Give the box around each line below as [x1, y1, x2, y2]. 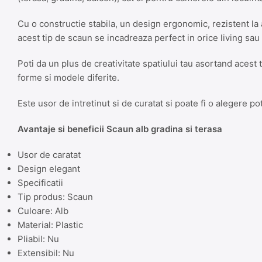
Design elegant [18, 163, 80, 174]
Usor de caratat [18, 149, 81, 160]
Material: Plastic [18, 219, 83, 230]
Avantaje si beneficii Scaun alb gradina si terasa [18, 123, 222, 135]
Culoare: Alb [18, 205, 68, 216]
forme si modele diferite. [18, 71, 119, 83]
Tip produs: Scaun [18, 191, 93, 202]
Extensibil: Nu [18, 247, 74, 258]
